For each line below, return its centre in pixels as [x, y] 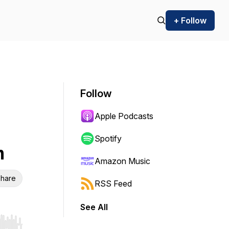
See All [94, 207]
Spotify [108, 139]
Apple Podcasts [124, 116]
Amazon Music [122, 161]
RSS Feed [113, 184]
